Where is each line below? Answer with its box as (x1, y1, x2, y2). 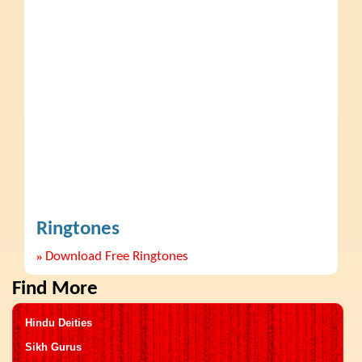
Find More (12, 278, 98, 299)
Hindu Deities (25, 316, 92, 329)
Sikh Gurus (25, 340, 82, 353)
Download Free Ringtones (45, 249, 188, 263)
